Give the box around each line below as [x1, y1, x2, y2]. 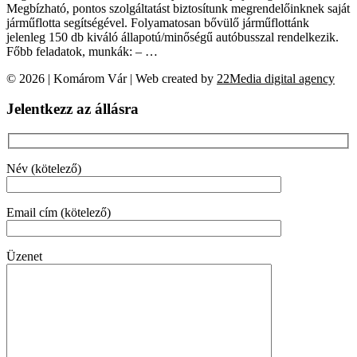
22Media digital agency [217, 71, 335, 85]
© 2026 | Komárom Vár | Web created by [6, 71, 217, 85]
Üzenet [6, 249, 42, 263]
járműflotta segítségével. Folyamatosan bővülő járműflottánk [6, 15, 309, 29]
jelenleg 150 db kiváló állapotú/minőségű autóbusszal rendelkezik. [6, 29, 339, 44]
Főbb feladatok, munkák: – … [6, 44, 158, 58]
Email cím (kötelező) [6, 205, 111, 219]
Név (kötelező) [6, 161, 81, 175]
